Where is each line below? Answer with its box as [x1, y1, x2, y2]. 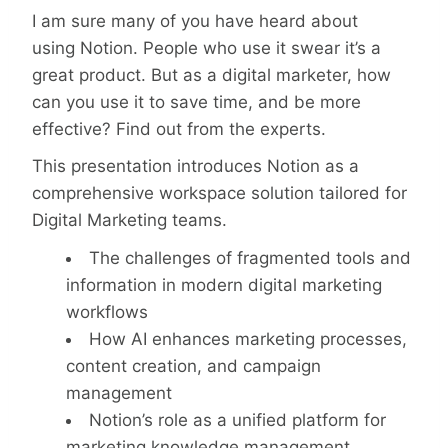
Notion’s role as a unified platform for [89, 409, 386, 430]
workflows [66, 301, 148, 322]
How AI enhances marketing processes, [89, 328, 407, 349]
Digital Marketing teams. [32, 210, 227, 231]
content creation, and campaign [66, 355, 321, 376]
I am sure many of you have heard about [32, 10, 358, 31]
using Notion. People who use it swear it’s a [32, 37, 381, 58]
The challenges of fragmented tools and [89, 247, 411, 268]
